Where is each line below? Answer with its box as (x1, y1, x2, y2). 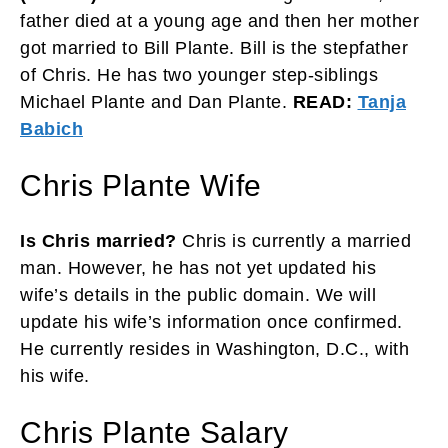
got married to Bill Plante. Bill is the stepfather (20, 37, 408, 58)
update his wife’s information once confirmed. (20, 311, 403, 332)
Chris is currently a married (176, 230, 411, 251)
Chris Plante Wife (20, 168, 262, 202)
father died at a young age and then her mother (20, 10, 419, 31)
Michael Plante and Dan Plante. (20, 91, 293, 112)
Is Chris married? (20, 230, 177, 251)
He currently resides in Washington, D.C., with (20, 338, 409, 359)
